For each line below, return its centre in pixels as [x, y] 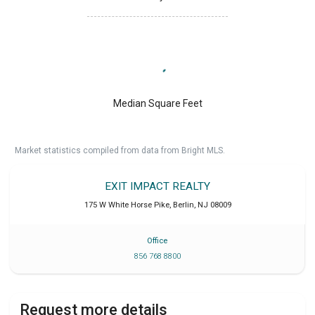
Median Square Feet [157, 103]
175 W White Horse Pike [127, 205]
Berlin [183, 205]
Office [157, 240]
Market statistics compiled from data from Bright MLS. [120, 150]
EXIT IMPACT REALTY [157, 186]
